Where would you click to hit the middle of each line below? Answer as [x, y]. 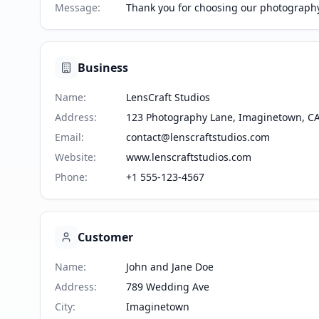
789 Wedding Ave [168, 287]
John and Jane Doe [170, 267]
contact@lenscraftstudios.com [198, 137]
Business [103, 68]
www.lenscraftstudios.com [189, 157]
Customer [105, 237]
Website [74, 157]
